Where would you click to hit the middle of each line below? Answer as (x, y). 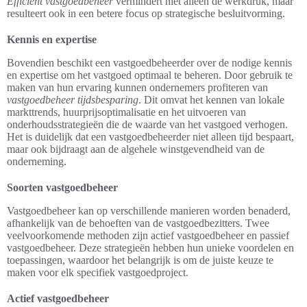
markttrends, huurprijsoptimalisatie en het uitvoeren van (126, 112)
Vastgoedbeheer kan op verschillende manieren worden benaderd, (149, 211)
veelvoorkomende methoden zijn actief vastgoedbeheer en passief (148, 236)
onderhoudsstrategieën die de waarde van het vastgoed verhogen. (147, 125)
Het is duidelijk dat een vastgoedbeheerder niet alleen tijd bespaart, (150, 137)
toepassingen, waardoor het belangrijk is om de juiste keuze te (140, 260)
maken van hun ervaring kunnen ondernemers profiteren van (137, 88)
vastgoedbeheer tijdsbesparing (73, 100)
